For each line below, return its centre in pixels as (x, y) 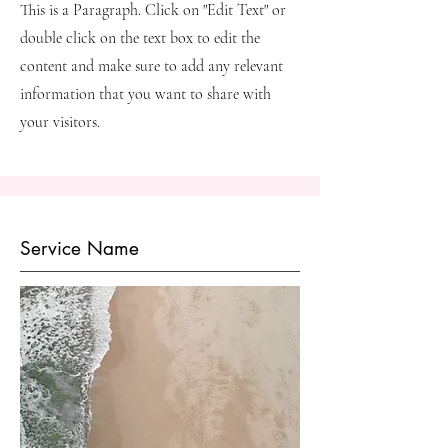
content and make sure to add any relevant (151, 66)
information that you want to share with (145, 94)
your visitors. (60, 122)
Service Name (79, 248)
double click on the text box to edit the (140, 38)
